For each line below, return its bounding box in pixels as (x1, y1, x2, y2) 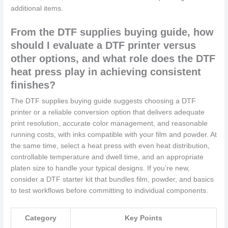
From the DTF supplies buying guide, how (11, 26, 214, 38)
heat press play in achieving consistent (11, 66, 202, 78)
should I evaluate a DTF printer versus (11, 40, 196, 51)
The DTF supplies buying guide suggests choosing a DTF (11, 97, 196, 105)
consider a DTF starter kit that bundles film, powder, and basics (11, 176, 214, 184)
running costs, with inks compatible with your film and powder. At (11, 131, 217, 139)
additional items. (11, 5, 64, 13)
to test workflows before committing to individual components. (11, 187, 209, 195)
